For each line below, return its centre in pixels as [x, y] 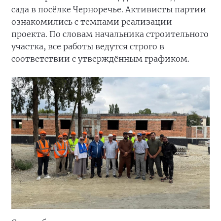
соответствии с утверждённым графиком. [100, 58]
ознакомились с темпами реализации [92, 21]
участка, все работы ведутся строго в [88, 46]
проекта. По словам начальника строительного [110, 34]
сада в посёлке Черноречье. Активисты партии [109, 9]
